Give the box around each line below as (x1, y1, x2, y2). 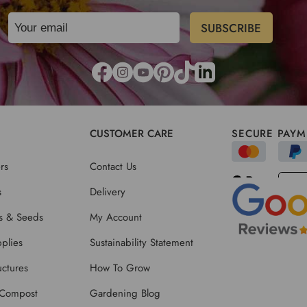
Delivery (90, 184, 126, 199)
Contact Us (90, 158, 137, 174)
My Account (90, 209, 143, 225)
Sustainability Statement (90, 234, 194, 250)
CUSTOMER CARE (90, 126, 174, 142)
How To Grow (90, 260, 151, 275)
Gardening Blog (90, 285, 161, 301)
